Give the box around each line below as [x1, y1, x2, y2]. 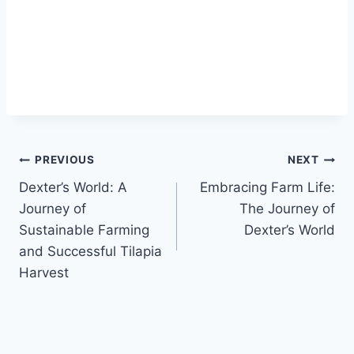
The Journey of [239, 200, 335, 217]
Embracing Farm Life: [200, 179, 335, 195]
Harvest [19, 264, 69, 281]
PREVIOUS [35, 153, 95, 167]
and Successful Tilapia [19, 243, 162, 259]
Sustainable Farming [19, 221, 149, 238]
